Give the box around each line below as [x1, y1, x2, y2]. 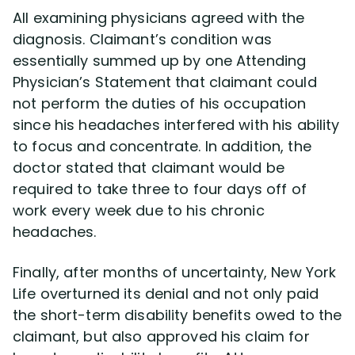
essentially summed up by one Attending [13, 51, 307, 71]
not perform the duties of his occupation [13, 94, 307, 113]
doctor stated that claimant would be [13, 158, 285, 177]
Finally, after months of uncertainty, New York [13, 262, 337, 282]
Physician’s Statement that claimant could [13, 72, 317, 92]
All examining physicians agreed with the [13, 8, 305, 28]
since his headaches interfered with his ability [13, 115, 340, 135]
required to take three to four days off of [13, 179, 307, 199]
